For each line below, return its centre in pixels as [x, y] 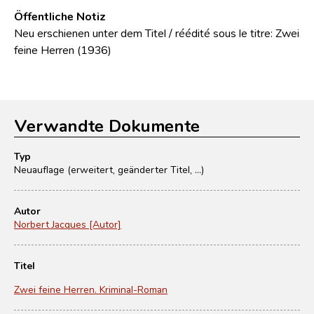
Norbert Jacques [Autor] [68, 224]
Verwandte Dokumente [107, 125]
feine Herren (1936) [63, 49]
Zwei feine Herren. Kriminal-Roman [91, 289]
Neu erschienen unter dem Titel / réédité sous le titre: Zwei [157, 33]
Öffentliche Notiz [60, 16]
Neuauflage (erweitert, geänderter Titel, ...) [109, 169]
